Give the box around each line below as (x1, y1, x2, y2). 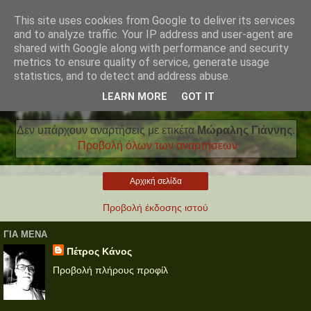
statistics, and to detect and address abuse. (14, 69, 230, 83)
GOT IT (181, 91, 215, 103)
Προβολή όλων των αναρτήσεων (78, 139, 238, 151)
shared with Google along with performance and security (14, 42, 289, 55)
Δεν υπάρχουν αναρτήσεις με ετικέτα (16, 124, 197, 136)
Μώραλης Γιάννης (196, 124, 292, 136)
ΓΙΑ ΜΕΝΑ (3, 229, 47, 240)
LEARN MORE (102, 91, 167, 103)
